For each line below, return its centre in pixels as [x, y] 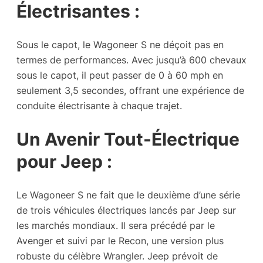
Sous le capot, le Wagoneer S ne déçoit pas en [120, 45]
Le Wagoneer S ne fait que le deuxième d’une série [128, 195]
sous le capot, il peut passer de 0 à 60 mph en [120, 75]
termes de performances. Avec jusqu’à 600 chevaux [131, 60]
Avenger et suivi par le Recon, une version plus [120, 240]
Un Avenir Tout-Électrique [128, 139]
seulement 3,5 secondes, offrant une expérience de [130, 91]
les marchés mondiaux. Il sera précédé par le [116, 225]
